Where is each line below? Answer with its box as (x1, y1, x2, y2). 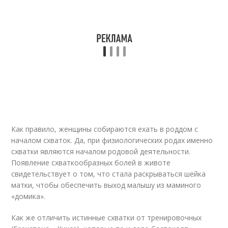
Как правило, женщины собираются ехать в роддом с (11, 124, 198, 134)
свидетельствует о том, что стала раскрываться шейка (11, 169, 206, 179)
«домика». (11, 191, 46, 202)
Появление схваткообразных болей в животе (11, 158, 171, 168)
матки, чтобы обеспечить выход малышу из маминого (11, 180, 202, 190)
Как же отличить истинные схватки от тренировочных (11, 213, 202, 223)
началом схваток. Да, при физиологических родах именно (11, 135, 213, 146)
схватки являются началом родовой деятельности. (11, 147, 191, 157)
